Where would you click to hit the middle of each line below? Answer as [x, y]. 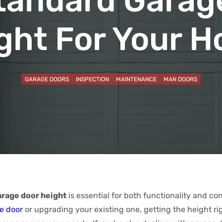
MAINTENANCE [136, 79]
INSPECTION [92, 79]
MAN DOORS [180, 79]
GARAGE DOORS [47, 79]
